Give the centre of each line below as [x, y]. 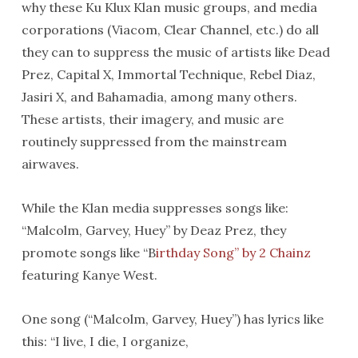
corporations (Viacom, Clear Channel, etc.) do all [170, 30]
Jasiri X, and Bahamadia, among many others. [159, 97]
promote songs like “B [88, 253]
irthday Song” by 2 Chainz [233, 253]
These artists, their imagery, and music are [152, 119]
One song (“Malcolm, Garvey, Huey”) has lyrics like [172, 319]
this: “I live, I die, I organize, [105, 341]
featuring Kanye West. [89, 275]
